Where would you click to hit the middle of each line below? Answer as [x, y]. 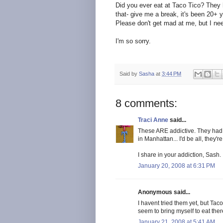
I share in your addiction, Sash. [179, 155]
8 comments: [146, 103]
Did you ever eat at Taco [152, 5]
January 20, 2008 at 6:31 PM [176, 166]
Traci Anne [153, 120]
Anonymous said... [164, 192]
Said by [129, 73]
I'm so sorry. [133, 41]
